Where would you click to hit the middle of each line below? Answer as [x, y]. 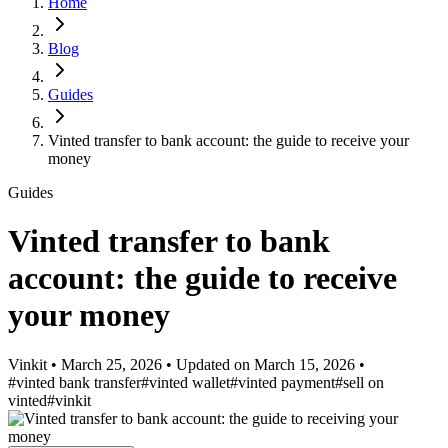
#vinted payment [282, 382]
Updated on [215, 364]
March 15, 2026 [304, 364]
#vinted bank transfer [74, 382]
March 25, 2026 [113, 364]
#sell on [359, 382]
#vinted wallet [185, 382]
